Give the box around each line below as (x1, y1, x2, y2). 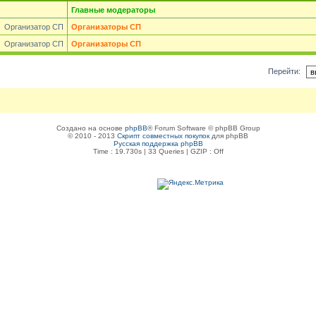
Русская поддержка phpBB (113, 139, 203, 147)
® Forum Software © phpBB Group (147, 123, 260, 132)
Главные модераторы (71, 6, 155, 14)
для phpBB (209, 131, 248, 140)
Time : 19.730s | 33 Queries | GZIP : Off (92, 147, 224, 155)
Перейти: (268, 66, 300, 75)
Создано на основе (56, 123, 125, 132)
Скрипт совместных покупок (117, 131, 209, 140)
